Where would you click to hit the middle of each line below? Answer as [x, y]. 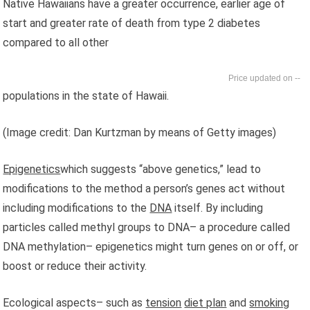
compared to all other [56, 42]
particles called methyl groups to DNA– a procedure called [147, 227]
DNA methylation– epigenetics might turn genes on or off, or [151, 246]
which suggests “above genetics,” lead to [161, 169]
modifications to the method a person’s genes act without [144, 188]
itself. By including [218, 208]
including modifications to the [76, 208]
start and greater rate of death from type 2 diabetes [132, 23]
